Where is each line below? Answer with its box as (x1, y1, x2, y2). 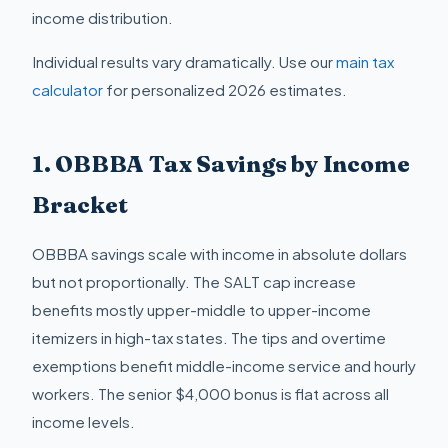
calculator (32, 80, 103, 100)
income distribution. (32, 8, 173, 28)
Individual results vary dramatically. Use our (32, 52, 336, 72)
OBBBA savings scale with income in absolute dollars (32, 243, 407, 263)
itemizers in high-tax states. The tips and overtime (32, 327, 386, 347)
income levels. (32, 411, 135, 431)
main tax (336, 52, 394, 72)
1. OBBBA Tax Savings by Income (32, 150, 410, 179)
